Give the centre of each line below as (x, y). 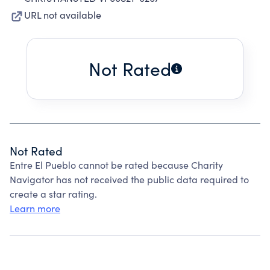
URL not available (63, 15)
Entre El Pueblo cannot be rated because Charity (116, 165)
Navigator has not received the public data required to (129, 179)
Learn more (35, 208)
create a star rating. (53, 194)
